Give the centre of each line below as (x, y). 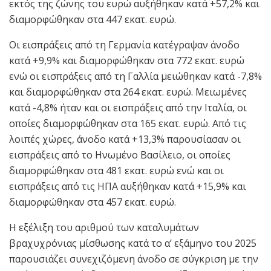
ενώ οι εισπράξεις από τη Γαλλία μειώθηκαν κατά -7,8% (135, 76)
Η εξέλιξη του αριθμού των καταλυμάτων (104, 227)
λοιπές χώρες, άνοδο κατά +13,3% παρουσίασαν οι (125, 139)
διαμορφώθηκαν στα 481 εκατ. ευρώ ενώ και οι (116, 170)
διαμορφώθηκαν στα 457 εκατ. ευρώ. (93, 202)
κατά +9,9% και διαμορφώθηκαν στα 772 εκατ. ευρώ (127, 60)
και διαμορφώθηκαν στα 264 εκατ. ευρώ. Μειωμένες (128, 92)
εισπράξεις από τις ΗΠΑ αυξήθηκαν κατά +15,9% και (128, 186)
